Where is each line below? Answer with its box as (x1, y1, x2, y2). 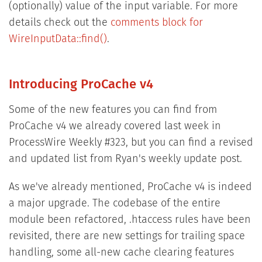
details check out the (8, 18, 111, 29)
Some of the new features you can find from (8, 105, 217, 116)
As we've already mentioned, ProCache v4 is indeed (8, 182, 252, 193)
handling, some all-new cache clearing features (8, 247, 234, 258)
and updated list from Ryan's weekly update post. (8, 154, 242, 165)
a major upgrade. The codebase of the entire (8, 198, 220, 209)
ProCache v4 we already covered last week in (8, 121, 221, 132)
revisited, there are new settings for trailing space (8, 231, 245, 242)
